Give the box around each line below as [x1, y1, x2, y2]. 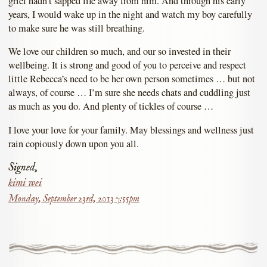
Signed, [8, 161, 38, 175]
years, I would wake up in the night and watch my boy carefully [8, 7, 252, 21]
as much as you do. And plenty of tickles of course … [8, 100, 213, 113]
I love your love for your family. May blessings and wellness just [8, 123, 254, 136]
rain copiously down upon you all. [8, 136, 139, 150]
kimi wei [8, 176, 42, 191]
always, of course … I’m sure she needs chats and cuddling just [8, 86, 250, 100]
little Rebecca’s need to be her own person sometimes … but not [8, 72, 255, 86]
